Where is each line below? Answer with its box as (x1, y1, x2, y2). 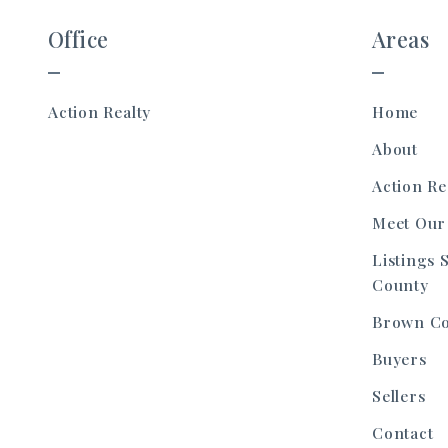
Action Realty (48, 101, 156, 123)
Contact (372, 422, 434, 444)
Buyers (372, 348, 427, 370)
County (372, 274, 429, 296)
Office (48, 24, 109, 53)
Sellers (372, 385, 426, 407)
